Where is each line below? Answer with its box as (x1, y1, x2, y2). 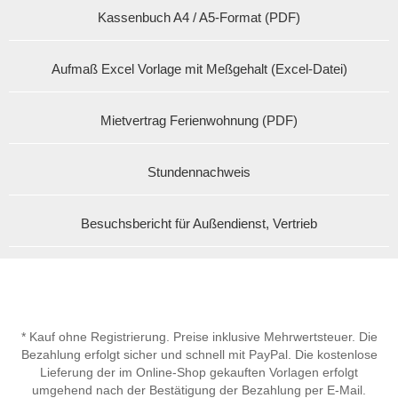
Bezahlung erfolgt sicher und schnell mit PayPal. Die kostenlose (20, 346, 378, 362)
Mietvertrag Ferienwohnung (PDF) (100, 112, 298, 128)
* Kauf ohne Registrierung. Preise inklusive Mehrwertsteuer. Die (20, 329, 378, 344)
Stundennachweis (147, 163, 251, 179)
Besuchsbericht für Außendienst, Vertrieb (81, 215, 317, 231)
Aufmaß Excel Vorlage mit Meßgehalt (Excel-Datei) (51, 60, 347, 76)
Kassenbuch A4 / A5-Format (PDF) (98, 9, 300, 25)
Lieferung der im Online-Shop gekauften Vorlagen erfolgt (40, 364, 358, 379)
